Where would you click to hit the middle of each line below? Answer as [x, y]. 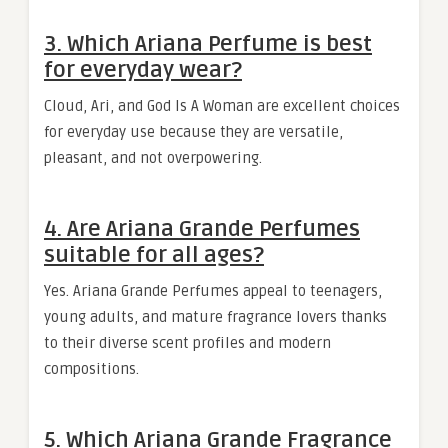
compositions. [91, 369]
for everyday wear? [143, 70]
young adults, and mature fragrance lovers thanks [215, 317]
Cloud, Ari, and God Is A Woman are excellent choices [222, 106]
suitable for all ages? [154, 255]
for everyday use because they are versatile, [193, 132]
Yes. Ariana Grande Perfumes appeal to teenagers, [213, 291]
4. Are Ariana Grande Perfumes [202, 229]
